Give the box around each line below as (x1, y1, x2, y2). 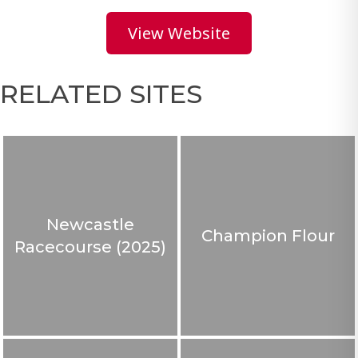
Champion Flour (201, 226, 335, 245)
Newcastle (46, 215, 134, 234)
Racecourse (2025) (14, 237, 166, 257)
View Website (128, 22, 230, 44)
